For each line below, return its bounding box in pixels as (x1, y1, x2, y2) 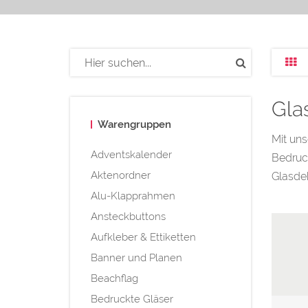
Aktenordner (91, 168, 151, 181)
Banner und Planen (91, 251, 182, 264)
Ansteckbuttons (91, 210, 166, 223)
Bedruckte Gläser (91, 292, 173, 305)
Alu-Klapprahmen (91, 189, 175, 202)
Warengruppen (98, 118, 171, 131)
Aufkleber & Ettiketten (91, 230, 196, 243)
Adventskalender (91, 148, 172, 161)
